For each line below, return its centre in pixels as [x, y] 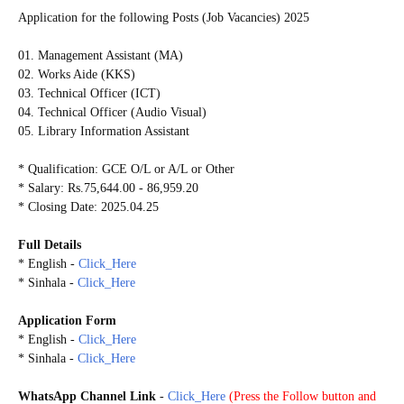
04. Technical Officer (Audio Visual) [112, 112]
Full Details [50, 244]
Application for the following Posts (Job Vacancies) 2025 [164, 17]
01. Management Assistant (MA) [101, 55]
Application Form [67, 320]
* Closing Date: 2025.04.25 [88, 207]
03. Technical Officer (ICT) [89, 93]
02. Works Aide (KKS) [77, 74]
